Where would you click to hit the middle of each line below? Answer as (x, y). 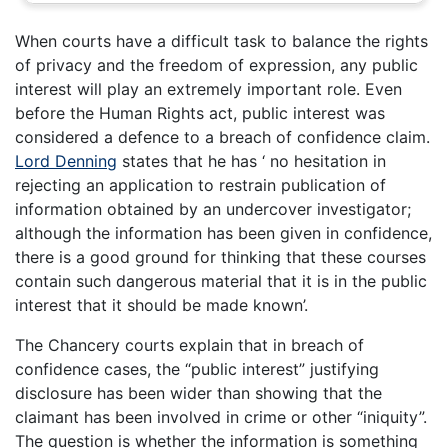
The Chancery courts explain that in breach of (189, 345)
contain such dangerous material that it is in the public (221, 281)
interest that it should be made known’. (161, 305)
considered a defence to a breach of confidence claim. (222, 137)
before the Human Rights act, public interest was (200, 113)
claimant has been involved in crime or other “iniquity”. (221, 417)
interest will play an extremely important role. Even (208, 89)
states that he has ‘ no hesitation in (251, 161)
